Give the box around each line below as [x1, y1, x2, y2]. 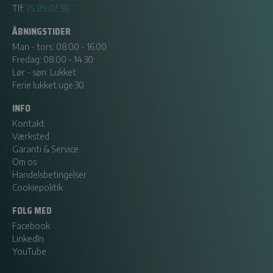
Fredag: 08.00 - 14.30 [12, 53, 93, 65]
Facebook [12, 219, 50, 231]
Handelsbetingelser [12, 168, 87, 180]
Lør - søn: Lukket [12, 66, 76, 77]
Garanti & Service [12, 143, 79, 154]
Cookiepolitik [12, 181, 63, 193]
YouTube [12, 245, 46, 257]
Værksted [12, 130, 49, 141]
